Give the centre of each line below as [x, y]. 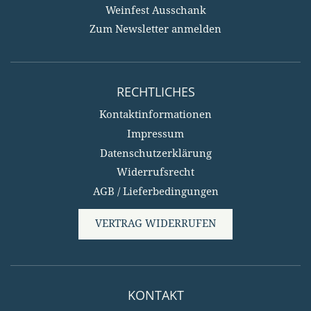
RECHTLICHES [155, 92]
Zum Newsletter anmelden [155, 30]
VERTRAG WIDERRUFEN [155, 224]
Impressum [155, 134]
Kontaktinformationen [155, 116]
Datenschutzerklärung [155, 154]
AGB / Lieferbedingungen [155, 193]
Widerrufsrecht [155, 173]
